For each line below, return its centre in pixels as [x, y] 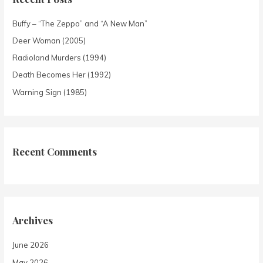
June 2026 [31, 245]
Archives [33, 220]
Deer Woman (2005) [49, 40]
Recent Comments [55, 151]
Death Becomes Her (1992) [62, 75]
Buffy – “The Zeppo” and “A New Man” [80, 23]
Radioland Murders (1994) [60, 58]
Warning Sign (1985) [50, 92]
